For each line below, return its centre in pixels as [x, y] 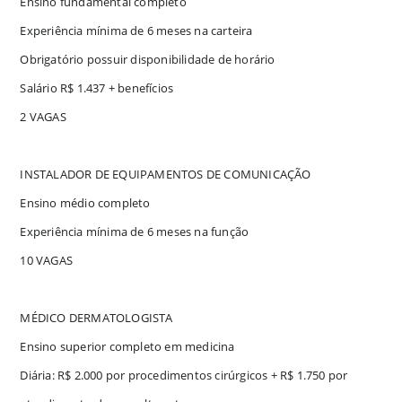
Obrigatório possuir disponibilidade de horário [148, 59]
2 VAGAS [43, 116]
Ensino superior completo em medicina [127, 346]
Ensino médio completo [85, 202]
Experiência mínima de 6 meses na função [135, 231]
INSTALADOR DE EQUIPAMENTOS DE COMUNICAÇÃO [166, 174]
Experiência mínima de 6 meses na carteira [136, 30]
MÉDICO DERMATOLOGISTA [96, 317]
